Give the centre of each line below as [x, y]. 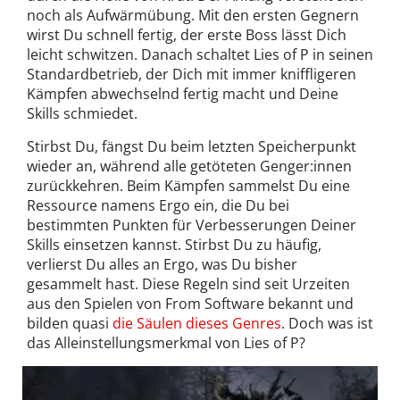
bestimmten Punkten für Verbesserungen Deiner [192, 225]
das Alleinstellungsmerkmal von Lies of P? [166, 342]
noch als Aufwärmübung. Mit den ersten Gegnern [193, 15]
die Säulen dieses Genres [197, 323]
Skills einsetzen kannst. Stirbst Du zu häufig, [174, 244]
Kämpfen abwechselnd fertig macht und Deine [183, 93]
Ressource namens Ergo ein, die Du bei [158, 205]
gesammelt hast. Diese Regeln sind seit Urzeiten [188, 283]
